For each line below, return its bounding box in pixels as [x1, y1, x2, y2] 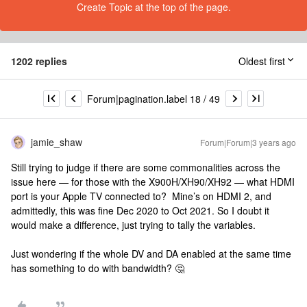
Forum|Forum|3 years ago [200, 136, 296, 148]
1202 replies [11, 54, 67, 68]
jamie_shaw [31, 135, 82, 149]
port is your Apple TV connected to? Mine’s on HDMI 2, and [11, 189, 271, 203]
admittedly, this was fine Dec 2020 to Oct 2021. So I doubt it [11, 204, 269, 217]
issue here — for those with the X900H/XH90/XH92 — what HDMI [11, 175, 295, 188]
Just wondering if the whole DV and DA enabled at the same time [11, 247, 291, 260]
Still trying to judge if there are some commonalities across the [11, 160, 280, 174]
